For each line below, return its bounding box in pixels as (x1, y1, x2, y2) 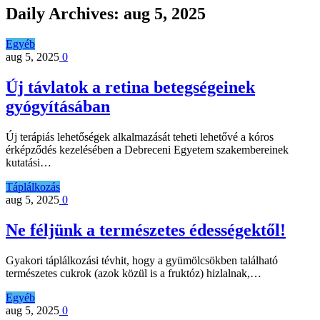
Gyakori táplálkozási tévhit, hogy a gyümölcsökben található (6, 254, 278, 266)
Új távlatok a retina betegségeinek (6, 78, 255, 97)
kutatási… (6, 156, 51, 169)
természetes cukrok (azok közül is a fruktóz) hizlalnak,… (6, 266, 261, 279)
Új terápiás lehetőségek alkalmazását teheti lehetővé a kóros (6, 131, 274, 144)
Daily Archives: (6, 4, 124, 24)
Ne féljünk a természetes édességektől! (6, 220, 286, 239)
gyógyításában (6, 97, 110, 116)
